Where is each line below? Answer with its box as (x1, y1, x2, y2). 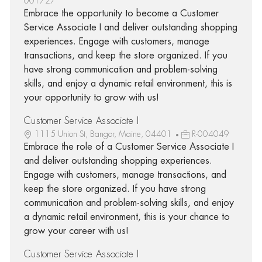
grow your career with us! (23, 226, 129, 236)
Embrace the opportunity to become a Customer (23, 8, 219, 18)
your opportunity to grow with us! (23, 92, 159, 102)
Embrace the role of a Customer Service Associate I (23, 142, 234, 151)
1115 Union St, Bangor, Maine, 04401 (34, 129, 174, 138)
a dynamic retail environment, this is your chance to (23, 212, 230, 222)
